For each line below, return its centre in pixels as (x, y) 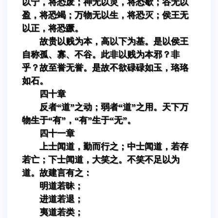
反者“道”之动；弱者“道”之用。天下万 (114, 107)
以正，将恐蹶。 (53, 28)
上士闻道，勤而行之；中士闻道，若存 (114, 146)
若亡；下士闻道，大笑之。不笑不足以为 (101, 159)
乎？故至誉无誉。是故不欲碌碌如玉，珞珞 (105, 67)
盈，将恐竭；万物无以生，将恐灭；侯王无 (105, 15)
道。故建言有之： (57, 173)
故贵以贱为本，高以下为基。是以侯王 (114, 41)
